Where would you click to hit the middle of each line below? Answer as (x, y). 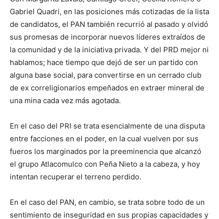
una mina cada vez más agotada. (65, 101)
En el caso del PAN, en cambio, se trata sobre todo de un (107, 202)
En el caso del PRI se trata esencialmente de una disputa (107, 126)
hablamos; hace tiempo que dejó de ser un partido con (104, 63)
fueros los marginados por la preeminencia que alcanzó (106, 152)
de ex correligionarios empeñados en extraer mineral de (107, 88)
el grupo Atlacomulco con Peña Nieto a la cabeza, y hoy (105, 164)
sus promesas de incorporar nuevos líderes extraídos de (108, 37)
